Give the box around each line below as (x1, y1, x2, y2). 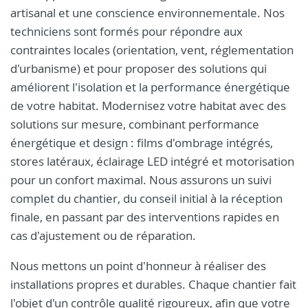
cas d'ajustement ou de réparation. (10, 228, 196, 243)
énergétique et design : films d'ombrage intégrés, (10, 135, 273, 151)
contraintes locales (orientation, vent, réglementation (10, 42, 294, 58)
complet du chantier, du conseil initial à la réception (10, 190, 283, 206)
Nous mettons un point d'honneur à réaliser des (10, 258, 266, 274)
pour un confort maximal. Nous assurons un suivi (10, 172, 272, 188)
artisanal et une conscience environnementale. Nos (10, 5, 285, 21)
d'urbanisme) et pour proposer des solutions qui (10, 60, 267, 76)
